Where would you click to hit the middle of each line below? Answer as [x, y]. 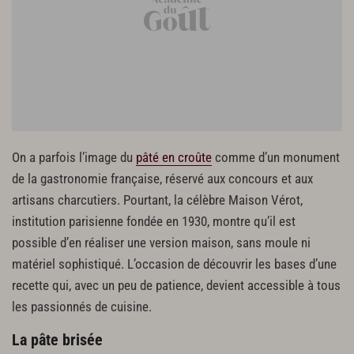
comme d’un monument [276, 157]
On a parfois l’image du [74, 157]
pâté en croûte [174, 157]
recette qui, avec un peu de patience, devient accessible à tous [176, 285]
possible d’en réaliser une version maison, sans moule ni [161, 243]
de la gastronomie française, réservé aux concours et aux [162, 179]
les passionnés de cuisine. [82, 307]
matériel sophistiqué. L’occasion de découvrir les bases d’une [174, 264]
